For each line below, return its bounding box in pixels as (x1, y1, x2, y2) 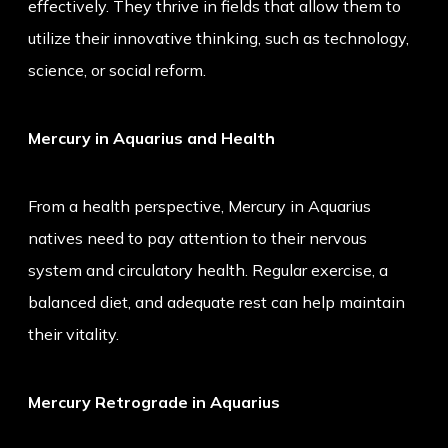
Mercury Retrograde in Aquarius (28, 392, 280, 413)
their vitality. (28, 324, 119, 345)
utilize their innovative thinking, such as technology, (28, 28, 409, 49)
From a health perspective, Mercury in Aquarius (28, 196, 371, 217)
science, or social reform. (28, 60, 206, 81)
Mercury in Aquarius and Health (28, 128, 275, 149)
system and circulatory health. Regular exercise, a (28, 260, 388, 281)
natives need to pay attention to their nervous (28, 228, 367, 249)
